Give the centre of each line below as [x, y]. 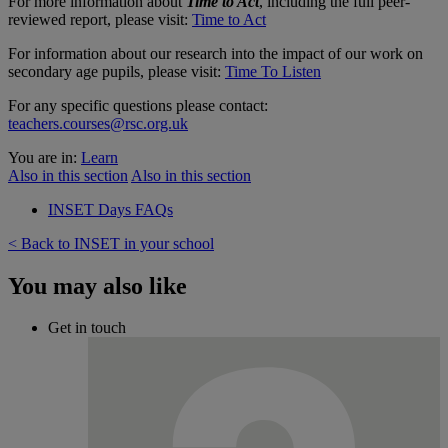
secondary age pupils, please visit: [116, 71]
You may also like [97, 285]
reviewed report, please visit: [100, 19]
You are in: [44, 157]
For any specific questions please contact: [138, 105]
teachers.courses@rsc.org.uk [98, 123]
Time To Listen [273, 71]
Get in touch [87, 328]
